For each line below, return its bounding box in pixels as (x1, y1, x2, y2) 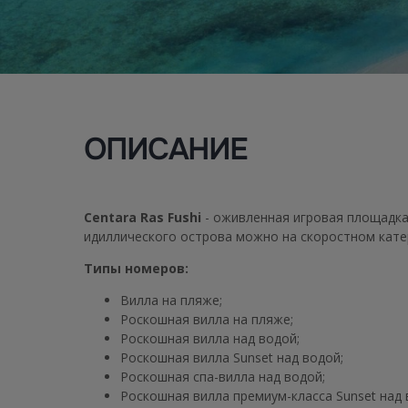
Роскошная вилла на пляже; (120, 311, 293, 329)
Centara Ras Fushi (84, 209, 201, 227)
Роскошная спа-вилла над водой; (120, 368, 325, 386)
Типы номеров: (84, 260, 189, 278)
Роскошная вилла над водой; (120, 330, 300, 348)
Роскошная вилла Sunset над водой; (120, 349, 343, 367)
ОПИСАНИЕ (84, 131, 248, 169)
